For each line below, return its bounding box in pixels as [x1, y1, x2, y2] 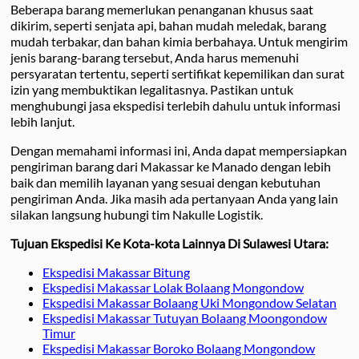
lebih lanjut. [10, 113, 75, 129]
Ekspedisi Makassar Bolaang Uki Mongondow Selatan [42, 294, 337, 310]
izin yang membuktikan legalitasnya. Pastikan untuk [10, 81, 293, 97]
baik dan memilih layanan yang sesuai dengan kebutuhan [10, 174, 321, 190]
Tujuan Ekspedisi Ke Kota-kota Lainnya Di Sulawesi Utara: [10, 235, 329, 251]
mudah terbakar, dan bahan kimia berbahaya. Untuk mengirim [10, 33, 348, 49]
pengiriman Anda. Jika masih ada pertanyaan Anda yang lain [10, 190, 338, 206]
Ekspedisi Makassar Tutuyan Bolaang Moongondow [42, 309, 327, 325]
